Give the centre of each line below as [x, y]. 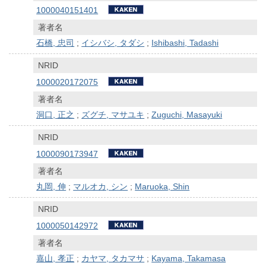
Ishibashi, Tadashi [185, 42]
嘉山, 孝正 [56, 259]
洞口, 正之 [56, 114]
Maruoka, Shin [162, 186]
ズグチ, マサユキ [113, 114]
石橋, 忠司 [56, 42]
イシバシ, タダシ [113, 42]
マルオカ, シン [101, 186]
